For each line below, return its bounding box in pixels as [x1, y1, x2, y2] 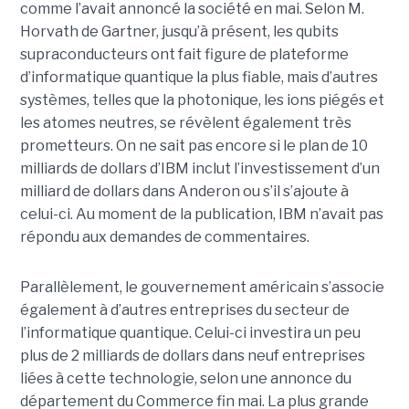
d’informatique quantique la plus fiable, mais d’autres [19, 68, 378, 86]
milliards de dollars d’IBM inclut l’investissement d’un [19, 159, 380, 177]
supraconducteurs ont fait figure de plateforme [19, 45, 349, 63]
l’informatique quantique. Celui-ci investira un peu [19, 323, 361, 341]
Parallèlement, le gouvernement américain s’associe [19, 278, 384, 296]
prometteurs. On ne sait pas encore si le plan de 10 [19, 136, 368, 154]
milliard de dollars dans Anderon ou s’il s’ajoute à [19, 182, 349, 200]
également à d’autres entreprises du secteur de [19, 300, 350, 319]
